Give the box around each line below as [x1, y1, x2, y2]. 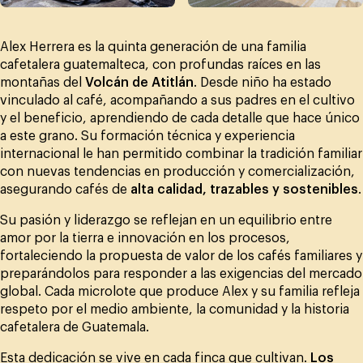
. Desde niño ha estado [194, 75, 331, 89]
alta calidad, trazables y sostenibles [130, 182, 358, 196]
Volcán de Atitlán [85, 75, 194, 89]
